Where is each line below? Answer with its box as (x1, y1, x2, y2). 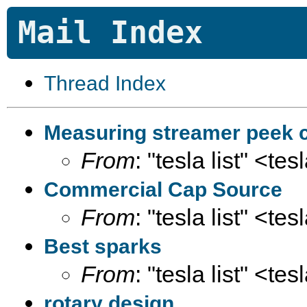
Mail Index (18, 14, 203, 51)
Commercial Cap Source (44, 178, 282, 201)
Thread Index (44, 72, 166, 95)
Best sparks (44, 235, 162, 258)
